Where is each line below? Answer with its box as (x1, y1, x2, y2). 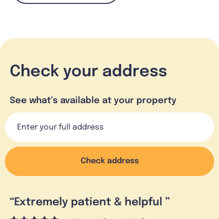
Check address (80, 156, 139, 165)
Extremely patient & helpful (14, 197, 165, 208)
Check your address (10, 64, 167, 80)
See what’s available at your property (10, 96, 176, 105)
